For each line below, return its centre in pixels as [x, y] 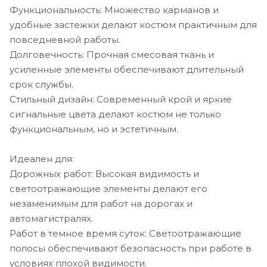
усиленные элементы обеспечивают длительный [127, 69]
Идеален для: [42, 159]
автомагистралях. [51, 218]
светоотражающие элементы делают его [108, 188]
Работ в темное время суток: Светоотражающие [125, 233]
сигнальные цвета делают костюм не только [115, 114]
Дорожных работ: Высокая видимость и [104, 173]
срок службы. [41, 84]
